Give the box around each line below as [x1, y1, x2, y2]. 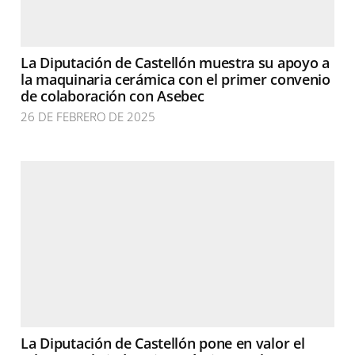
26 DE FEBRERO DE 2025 [21, 109, 156, 124]
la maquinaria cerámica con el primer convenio [21, 70, 330, 89]
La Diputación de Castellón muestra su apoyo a [21, 53, 330, 72]
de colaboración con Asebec [21, 86, 204, 105]
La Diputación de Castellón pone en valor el [21, 334, 305, 353]
